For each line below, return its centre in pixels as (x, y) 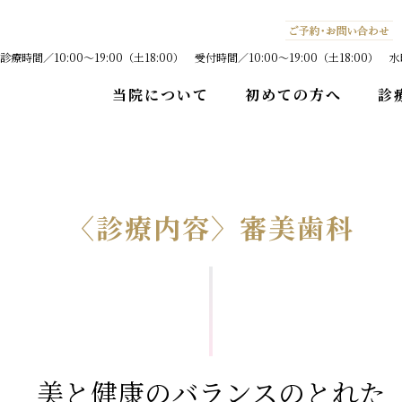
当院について (161, 95)
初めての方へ (293, 95)
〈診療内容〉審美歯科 (211, 227)
